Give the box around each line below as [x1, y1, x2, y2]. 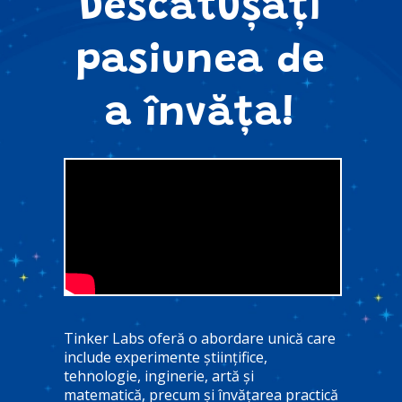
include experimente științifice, [63, 346, 267, 367]
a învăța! [105, 94, 297, 135]
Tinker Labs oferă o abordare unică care [63, 328, 336, 348]
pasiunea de [76, 41, 326, 83]
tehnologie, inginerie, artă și [63, 365, 254, 386]
